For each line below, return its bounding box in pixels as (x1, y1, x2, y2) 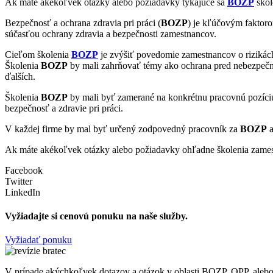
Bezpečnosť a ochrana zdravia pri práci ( (5, 17, 161, 28)
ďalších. (5, 71, 35, 82)
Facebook (5, 165, 43, 175)
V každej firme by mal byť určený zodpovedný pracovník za (5, 123, 240, 134)
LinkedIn (5, 186, 40, 197)
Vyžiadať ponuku (5, 235, 72, 246)
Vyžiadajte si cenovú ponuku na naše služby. (5, 211, 188, 222)
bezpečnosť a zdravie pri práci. (5, 102, 123, 113)
